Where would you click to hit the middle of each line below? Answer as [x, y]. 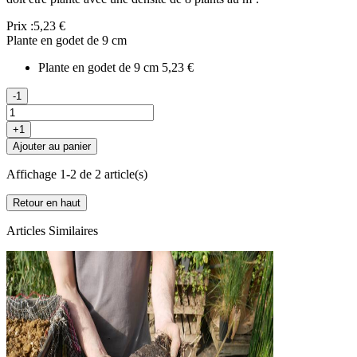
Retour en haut [47, 202]
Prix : [20, 25]
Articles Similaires [52, 230]
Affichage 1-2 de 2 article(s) [77, 174]
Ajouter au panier [52, 146]
